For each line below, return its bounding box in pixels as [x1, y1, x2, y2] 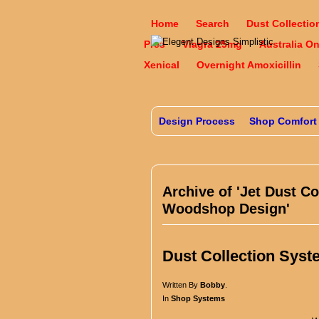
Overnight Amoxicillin [197, 59, 301, 70]
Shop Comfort [249, 115, 317, 127]
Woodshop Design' [162, 201, 290, 216]
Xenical [144, 59, 179, 70]
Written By [162, 280, 200, 289]
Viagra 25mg [182, 38, 242, 50]
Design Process [159, 115, 235, 127]
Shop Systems [171, 293, 225, 303]
